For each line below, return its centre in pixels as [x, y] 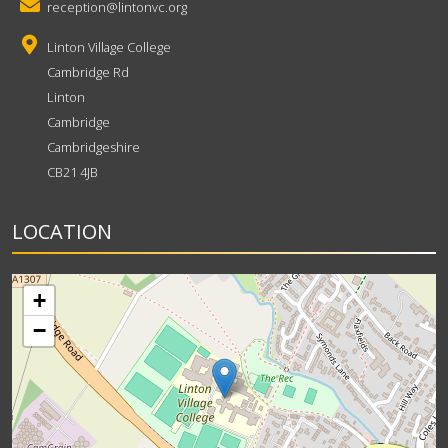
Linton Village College [109, 47]
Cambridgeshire [93, 147]
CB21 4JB [72, 172]
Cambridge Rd [88, 72]
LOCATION [62, 231]
